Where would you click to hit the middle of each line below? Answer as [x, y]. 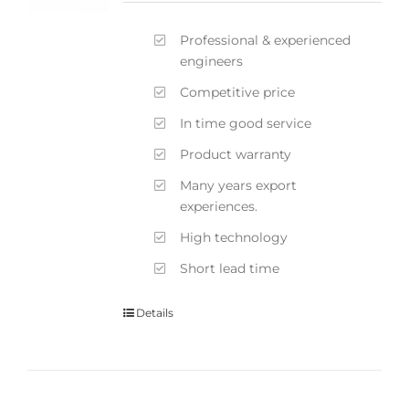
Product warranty [236, 154]
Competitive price [238, 92]
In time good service [246, 123]
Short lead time [230, 268]
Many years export [239, 185]
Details [154, 313]
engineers [212, 61]
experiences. [219, 206]
